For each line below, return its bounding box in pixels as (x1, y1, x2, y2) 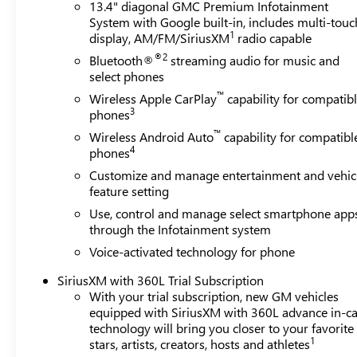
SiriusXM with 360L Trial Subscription (57, 271, 265, 288)
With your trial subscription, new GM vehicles (89, 287, 339, 304)
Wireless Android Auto (89, 127, 214, 145)
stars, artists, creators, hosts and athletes (89, 335, 311, 352)
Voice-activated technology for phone (89, 242, 296, 260)
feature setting (89, 182, 170, 199)
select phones (89, 67, 165, 84)
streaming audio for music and (167, 51, 340, 69)
